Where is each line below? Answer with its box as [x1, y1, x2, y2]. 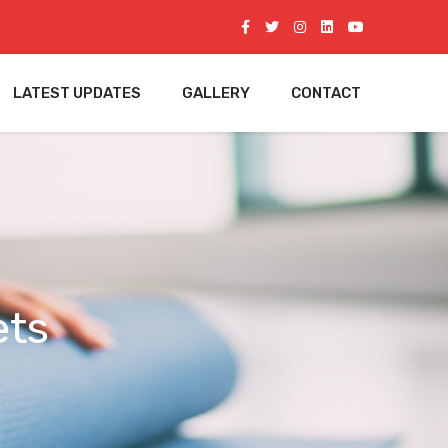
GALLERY [182, 83, 250, 102]
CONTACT [291, 83, 361, 102]
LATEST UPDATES [13, 83, 141, 102]
